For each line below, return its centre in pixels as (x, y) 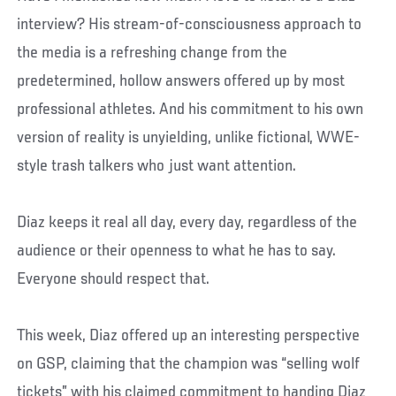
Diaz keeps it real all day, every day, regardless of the (187, 223)
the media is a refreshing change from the (152, 53)
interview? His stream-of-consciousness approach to (190, 25)
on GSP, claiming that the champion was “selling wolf (189, 365)
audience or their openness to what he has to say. (177, 251)
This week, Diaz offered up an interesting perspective (189, 336)
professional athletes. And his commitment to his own (190, 110)
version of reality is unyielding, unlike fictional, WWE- (189, 138)
